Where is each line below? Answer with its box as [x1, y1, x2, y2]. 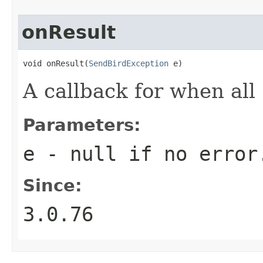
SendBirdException [89, 58, 168, 68]
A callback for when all [23, 79, 262, 103]
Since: [23, 175, 82, 195]
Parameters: [23, 114, 141, 135]
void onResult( [23, 58, 89, 68]
